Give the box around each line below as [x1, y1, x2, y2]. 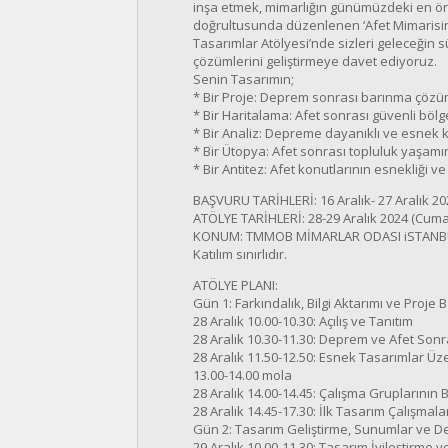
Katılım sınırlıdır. [193, 245, 287, 263]
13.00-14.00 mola [193, 366, 292, 384]
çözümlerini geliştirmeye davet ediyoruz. [193, 52, 437, 70]
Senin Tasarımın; [193, 70, 294, 88]
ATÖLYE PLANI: [193, 276, 278, 294]
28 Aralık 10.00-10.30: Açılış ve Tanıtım [193, 312, 413, 330]
